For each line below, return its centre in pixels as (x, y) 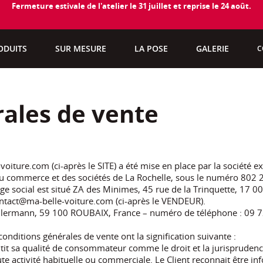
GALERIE (213, 49)
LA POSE (151, 49)
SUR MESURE (81, 49)
